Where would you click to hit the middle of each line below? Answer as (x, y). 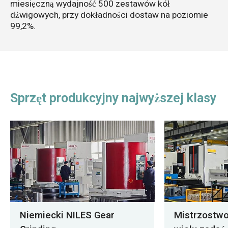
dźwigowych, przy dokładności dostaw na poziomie (109, 15)
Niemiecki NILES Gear (67, 216)
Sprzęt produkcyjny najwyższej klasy (113, 98)
